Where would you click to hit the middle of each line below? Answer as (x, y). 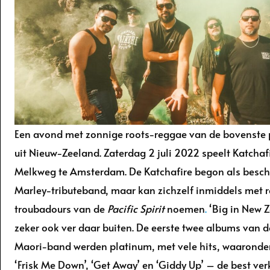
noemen (185, 208)
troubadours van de (61, 208)
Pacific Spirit (136, 208)
